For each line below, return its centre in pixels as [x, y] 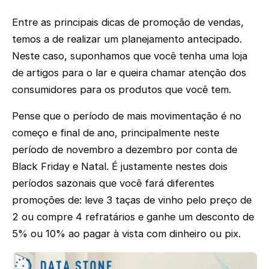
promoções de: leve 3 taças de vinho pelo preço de [132, 200]
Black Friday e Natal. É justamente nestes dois [120, 167]
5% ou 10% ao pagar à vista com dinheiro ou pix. [126, 234]
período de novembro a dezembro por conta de [125, 150]
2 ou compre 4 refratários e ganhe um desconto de [133, 217]
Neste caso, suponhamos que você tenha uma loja [130, 56]
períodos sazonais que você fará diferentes [113, 183]
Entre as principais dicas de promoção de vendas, [128, 22]
